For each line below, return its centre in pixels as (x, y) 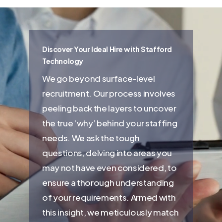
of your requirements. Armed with (109, 197)
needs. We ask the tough (91, 138)
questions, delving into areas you (107, 152)
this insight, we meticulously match (111, 212)
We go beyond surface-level (99, 78)
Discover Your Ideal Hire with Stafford (107, 49)
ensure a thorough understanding (108, 182)
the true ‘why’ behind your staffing (110, 123)
